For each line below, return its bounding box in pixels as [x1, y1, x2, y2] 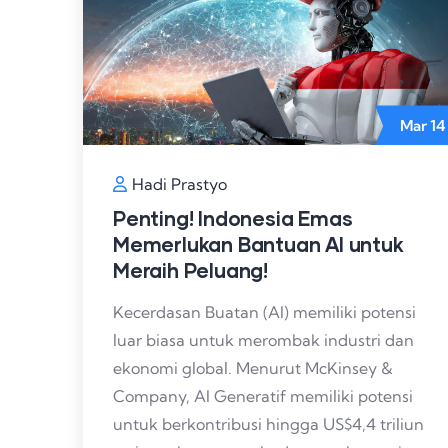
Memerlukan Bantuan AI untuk [113, 232, 404, 257]
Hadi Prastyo [132, 174, 227, 195]
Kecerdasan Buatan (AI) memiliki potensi [113, 302, 416, 323]
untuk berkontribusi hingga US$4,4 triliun [113, 414, 424, 435]
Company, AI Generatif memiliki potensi [113, 386, 413, 407]
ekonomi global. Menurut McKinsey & [113, 358, 393, 379]
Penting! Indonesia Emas [113, 206, 353, 231]
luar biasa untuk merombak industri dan [113, 330, 414, 351]
